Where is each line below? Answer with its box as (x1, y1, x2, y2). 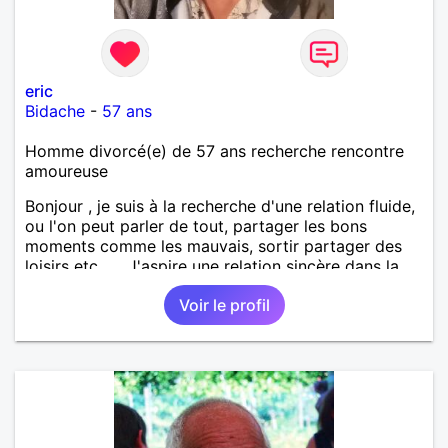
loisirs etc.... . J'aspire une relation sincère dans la (25, 255, 399, 276)
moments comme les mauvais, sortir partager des (25, 235, 402, 256)
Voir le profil (178, 294, 270, 315)
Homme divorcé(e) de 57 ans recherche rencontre (25, 140, 404, 161)
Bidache (25, 100, 85, 121)
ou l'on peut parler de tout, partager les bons (25, 215, 367, 236)
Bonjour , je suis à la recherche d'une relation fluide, (25, 195, 415, 216)
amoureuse (25, 160, 108, 181)
